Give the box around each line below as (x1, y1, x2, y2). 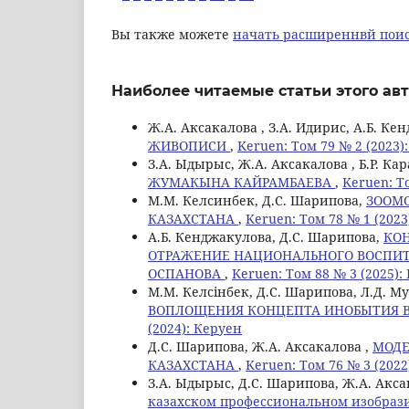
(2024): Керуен (148, 319, 242, 337)
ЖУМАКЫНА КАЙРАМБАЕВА (148, 173, 335, 191)
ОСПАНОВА (148, 264, 225, 282)
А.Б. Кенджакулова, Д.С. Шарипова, (148, 227, 383, 246)
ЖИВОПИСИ (148, 136, 230, 154)
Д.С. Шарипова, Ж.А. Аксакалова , (148, 337, 372, 355)
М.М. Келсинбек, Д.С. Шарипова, (148, 191, 366, 209)
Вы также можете (111, 25, 233, 43)
